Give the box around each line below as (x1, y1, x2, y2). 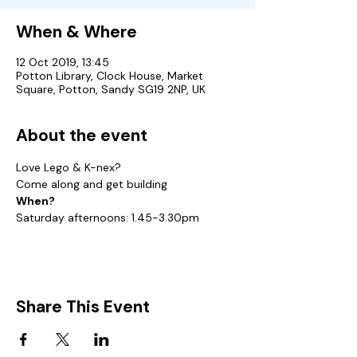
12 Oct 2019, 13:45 (16, 55, 109, 69)
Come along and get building (16, 177, 167, 191)
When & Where (16, 21, 137, 43)
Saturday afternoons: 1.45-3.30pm (16, 210, 199, 225)
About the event (16, 124, 147, 147)
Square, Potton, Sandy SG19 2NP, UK (16, 82, 206, 96)
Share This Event (16, 296, 150, 318)
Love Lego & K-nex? (16, 160, 121, 175)
